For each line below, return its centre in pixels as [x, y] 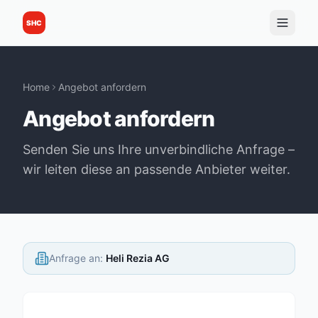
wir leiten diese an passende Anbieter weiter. [157, 169]
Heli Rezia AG [138, 258]
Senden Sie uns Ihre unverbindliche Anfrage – [159, 149]
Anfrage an [75, 258]
